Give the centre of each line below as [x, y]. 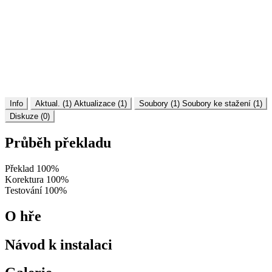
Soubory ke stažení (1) [222, 103]
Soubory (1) [159, 103]
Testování [23, 190]
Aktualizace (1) [100, 103]
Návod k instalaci [59, 244]
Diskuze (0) [30, 116]
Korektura [24, 179]
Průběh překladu [58, 142]
